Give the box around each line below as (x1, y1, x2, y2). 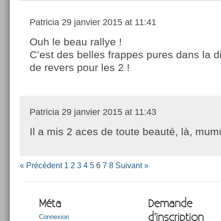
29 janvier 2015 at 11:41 (59, 17, 156, 27)
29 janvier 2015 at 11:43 (59, 107, 156, 117)
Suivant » (115, 161, 148, 170)
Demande (147, 197, 192, 210)
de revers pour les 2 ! (30, 61, 130, 73)
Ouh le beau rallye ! (30, 36, 122, 47)
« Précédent (20, 161, 62, 170)
